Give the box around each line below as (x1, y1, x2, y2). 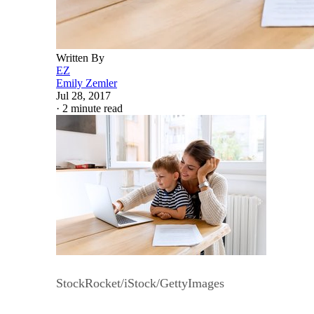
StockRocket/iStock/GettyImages (56, 275, 224, 290)
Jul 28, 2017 (56, 89, 111, 102)
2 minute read (62, 102, 123, 114)
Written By (56, 51, 104, 64)
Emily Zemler (56, 76, 117, 89)
